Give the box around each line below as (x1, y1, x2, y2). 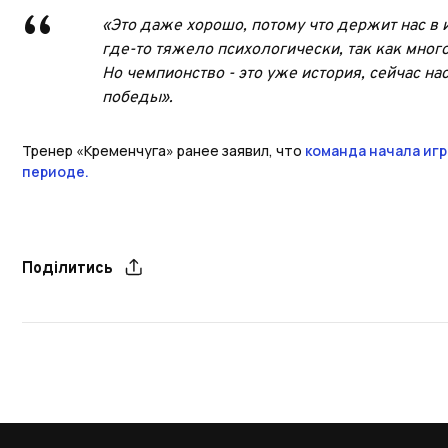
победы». (102, 88, 177, 109)
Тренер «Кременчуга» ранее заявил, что (22, 141, 305, 161)
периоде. (22, 162, 89, 182)
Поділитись (22, 259, 113, 280)
